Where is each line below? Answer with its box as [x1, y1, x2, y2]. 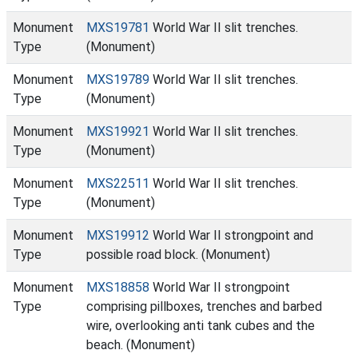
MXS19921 [86, 124, 149, 139]
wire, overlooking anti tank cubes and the [86, 318, 315, 333]
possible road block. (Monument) [86, 247, 270, 262]
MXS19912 [86, 228, 149, 243]
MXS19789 [86, 72, 149, 87]
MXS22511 [86, 176, 149, 191]
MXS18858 [86, 280, 149, 295]
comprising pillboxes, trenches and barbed [86, 299, 322, 314]
